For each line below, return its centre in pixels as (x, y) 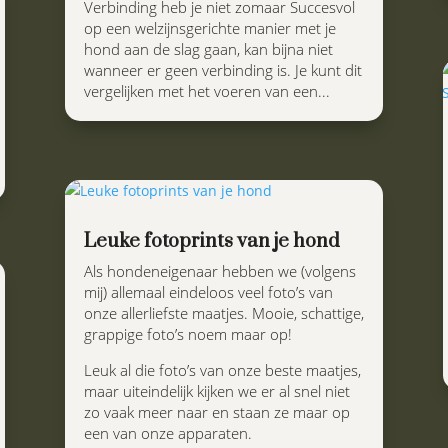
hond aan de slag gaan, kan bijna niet (208, 49)
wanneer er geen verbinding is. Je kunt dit (222, 70)
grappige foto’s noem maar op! (187, 334)
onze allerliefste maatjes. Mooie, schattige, (223, 313)
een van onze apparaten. (167, 433)
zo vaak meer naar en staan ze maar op (216, 412)
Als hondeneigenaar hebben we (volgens (219, 271)
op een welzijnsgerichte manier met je (209, 28)
